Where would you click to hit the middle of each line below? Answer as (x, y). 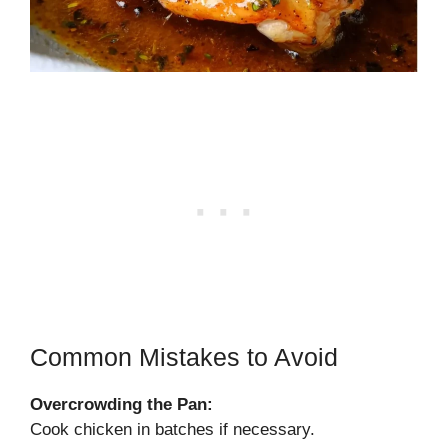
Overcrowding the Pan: (121, 404)
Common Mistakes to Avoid (184, 356)
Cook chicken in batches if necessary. (172, 429)
